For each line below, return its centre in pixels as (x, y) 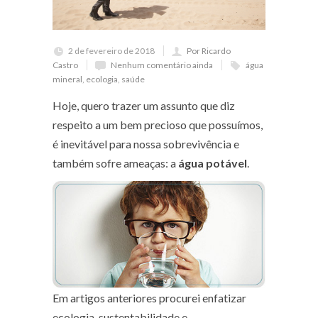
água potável (213, 163)
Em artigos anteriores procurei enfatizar (149, 298)
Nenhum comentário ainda (162, 65)
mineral (67, 79)
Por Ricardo (209, 51)
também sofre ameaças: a (115, 163)
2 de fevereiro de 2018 (111, 51)
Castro (65, 65)
